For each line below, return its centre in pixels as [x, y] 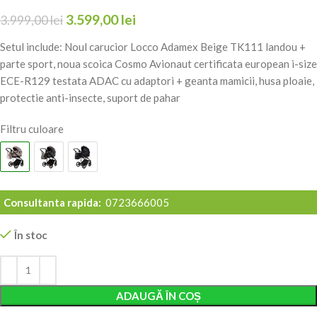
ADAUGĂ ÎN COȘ [158, 295]
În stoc [31, 235]
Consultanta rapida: [53, 202]
